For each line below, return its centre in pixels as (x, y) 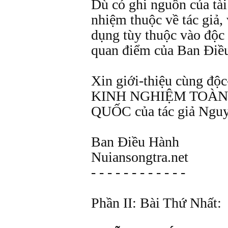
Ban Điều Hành (135, 142)
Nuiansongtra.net (140, 157)
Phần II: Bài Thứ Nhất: (156, 203)
